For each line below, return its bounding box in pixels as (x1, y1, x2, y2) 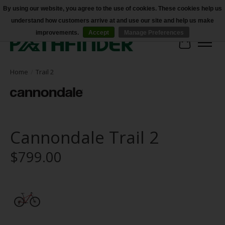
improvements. (36, 29, 80, 36)
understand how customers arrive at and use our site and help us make (11, 17, 214, 24)
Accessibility (7, 20, 40, 28)
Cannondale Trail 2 (10, 126, 159, 149)
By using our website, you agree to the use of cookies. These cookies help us (3, 5, 222, 12)
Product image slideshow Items (44, 182, 161, 193)
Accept (88, 29, 109, 36)
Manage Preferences (124, 29, 184, 36)
